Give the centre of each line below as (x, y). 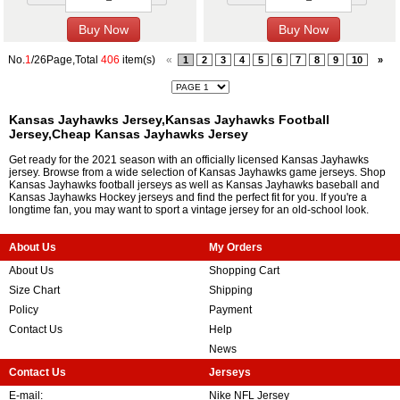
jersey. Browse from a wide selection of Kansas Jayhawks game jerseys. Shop (197, 173)
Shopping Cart (244, 271)
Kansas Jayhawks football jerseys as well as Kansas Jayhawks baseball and (194, 185)
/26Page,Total (66, 60)
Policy (24, 310)
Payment (230, 310)
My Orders (236, 248)
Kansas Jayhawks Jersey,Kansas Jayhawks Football (169, 120)
